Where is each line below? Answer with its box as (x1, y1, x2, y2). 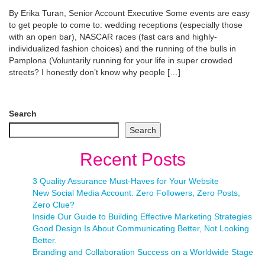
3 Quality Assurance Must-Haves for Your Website (33, 176, 219, 186)
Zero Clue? (33, 200, 75, 209)
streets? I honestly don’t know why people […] (9, 67, 180, 77)
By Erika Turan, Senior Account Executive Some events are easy (9, 8, 250, 18)
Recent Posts (79, 150, 186, 169)
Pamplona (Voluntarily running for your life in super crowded (9, 56, 232, 65)
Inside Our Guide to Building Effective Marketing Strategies (33, 212, 252, 221)
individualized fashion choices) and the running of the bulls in (9, 44, 236, 53)
